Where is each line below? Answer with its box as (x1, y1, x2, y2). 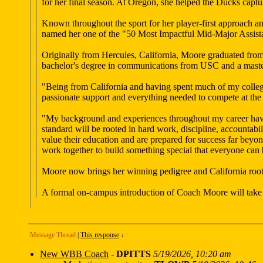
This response (80, 231, 119, 239)
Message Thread (30, 231, 76, 239)
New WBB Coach (40, 249, 109, 259)
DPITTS (116, 249, 151, 259)
